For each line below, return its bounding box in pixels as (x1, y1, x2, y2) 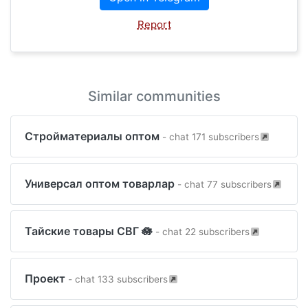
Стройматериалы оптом (25, 129, 162, 143)
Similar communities (87, 88, 221, 104)
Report (137, 18, 171, 31)
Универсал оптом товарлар (25, 177, 177, 190)
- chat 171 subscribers (162, 131, 259, 142)
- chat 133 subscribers (68, 274, 168, 285)
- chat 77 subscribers (177, 179, 272, 190)
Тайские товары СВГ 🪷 (25, 224, 155, 238)
